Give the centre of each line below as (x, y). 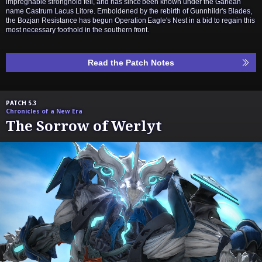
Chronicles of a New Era (44, 111)
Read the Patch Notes (131, 63)
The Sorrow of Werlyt (84, 126)
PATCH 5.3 (21, 103)
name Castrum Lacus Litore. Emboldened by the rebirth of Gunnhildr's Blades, (129, 11)
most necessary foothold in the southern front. (78, 30)
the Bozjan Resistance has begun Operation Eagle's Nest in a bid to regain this (131, 21)
